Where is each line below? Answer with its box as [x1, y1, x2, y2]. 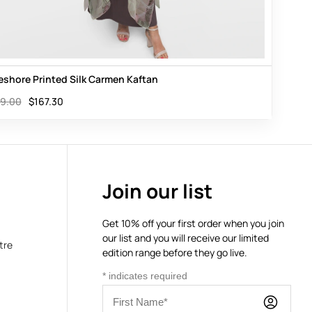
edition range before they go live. [102, 245, 247, 259]
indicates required [106, 270, 187, 281]
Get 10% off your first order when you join [102, 216, 284, 230]
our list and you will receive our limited [102, 231, 269, 244]
